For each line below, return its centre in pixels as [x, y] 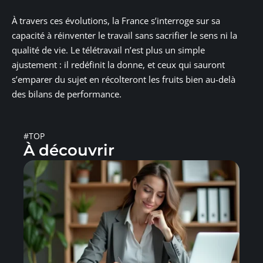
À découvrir [69, 150]
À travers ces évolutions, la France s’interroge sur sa [116, 20]
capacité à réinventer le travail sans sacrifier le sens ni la [124, 35]
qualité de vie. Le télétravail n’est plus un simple [108, 50]
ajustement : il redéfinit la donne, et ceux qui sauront [118, 64]
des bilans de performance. [67, 94]
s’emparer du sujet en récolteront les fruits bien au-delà [124, 79]
